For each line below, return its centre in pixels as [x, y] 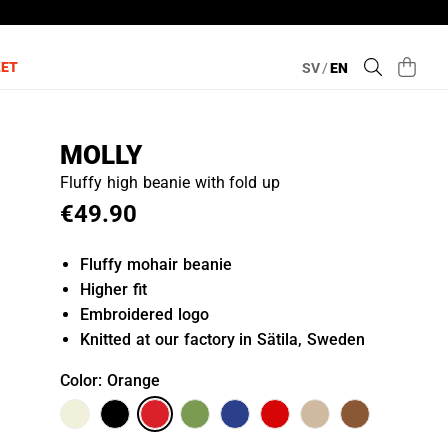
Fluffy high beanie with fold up [170, 182]
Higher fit [114, 289]
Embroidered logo [145, 314]
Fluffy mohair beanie [156, 264]
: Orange [129, 380]
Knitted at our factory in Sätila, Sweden [222, 339]
